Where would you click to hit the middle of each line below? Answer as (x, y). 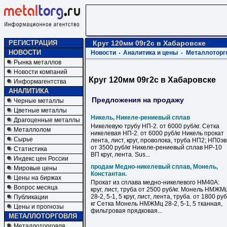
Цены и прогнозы (39, 207)
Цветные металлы (40, 110)
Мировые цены (35, 168)
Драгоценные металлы (47, 120)
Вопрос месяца (36, 187)
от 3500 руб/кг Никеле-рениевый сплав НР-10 (156, 147)
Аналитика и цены (150, 53)
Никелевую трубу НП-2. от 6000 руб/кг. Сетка (155, 126)
